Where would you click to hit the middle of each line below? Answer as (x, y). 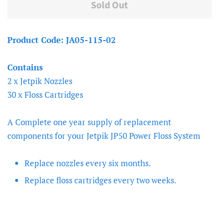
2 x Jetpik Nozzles (40, 81)
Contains (25, 67)
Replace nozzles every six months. (88, 163)
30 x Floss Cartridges (45, 95)
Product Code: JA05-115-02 (62, 40)
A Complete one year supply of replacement (89, 122)
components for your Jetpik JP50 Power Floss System (104, 136)
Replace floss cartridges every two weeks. (100, 180)
